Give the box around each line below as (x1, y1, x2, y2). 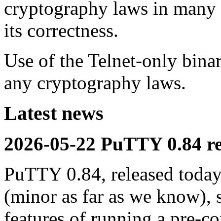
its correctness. (4, 20, 118, 41)
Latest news (4, 102, 104, 125)
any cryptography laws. (4, 72, 186, 94)
